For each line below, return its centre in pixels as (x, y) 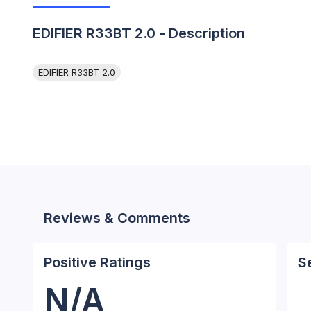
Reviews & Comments (117, 218)
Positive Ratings (97, 263)
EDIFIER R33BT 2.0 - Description (139, 34)
